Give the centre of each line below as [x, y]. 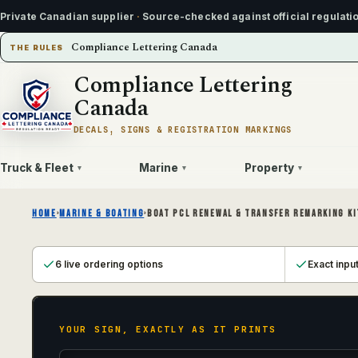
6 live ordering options [109, 264]
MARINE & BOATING [102, 214]
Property [269, 167]
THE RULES [37, 48]
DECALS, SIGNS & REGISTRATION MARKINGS [183, 129]
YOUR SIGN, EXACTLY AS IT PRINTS [168, 329]
